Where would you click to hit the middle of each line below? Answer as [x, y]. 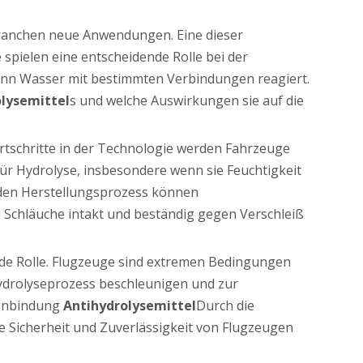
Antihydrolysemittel [130, 305]
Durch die [225, 305]
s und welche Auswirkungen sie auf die [187, 100]
